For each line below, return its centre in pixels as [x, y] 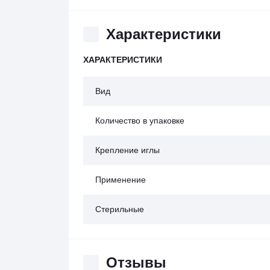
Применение [121, 180]
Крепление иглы [127, 150]
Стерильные [120, 209]
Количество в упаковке [140, 121]
